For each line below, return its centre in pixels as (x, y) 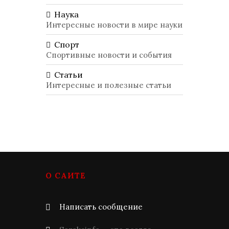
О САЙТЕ (66, 176)
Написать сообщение (101, 207)
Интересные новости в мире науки (114, 25)
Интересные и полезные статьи (109, 85)
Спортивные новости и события (109, 55)
